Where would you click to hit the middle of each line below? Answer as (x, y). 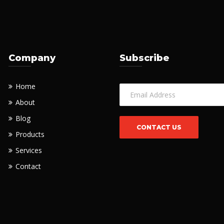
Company (32, 58)
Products (30, 134)
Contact (28, 166)
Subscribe (144, 58)
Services (28, 150)
